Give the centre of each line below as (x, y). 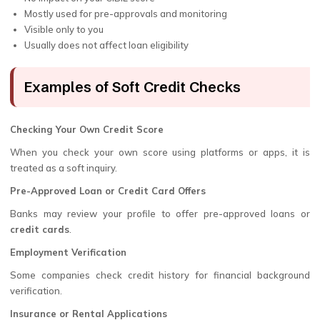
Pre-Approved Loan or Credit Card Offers (108, 191)
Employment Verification (68, 252)
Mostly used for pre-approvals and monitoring (126, 14)
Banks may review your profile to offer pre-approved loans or (160, 214)
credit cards (40, 229)
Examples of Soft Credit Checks (132, 87)
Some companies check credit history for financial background (160, 275)
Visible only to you (64, 29)
